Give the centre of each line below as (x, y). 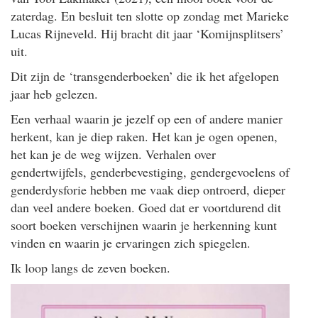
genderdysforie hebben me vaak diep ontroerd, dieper (148, 189)
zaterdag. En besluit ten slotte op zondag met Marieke (150, 15)
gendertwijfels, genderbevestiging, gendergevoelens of (150, 171)
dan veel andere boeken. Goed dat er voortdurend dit (146, 207)
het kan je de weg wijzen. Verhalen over (113, 154)
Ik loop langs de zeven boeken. (91, 267)
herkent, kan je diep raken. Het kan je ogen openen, (144, 136)
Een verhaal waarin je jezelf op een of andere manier (147, 118)
